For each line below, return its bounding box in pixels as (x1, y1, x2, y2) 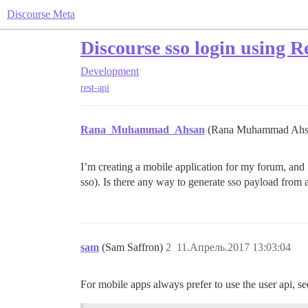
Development (80, 65, 139, 77)
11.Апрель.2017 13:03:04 (177, 241, 291, 254)
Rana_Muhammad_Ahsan (80, 124, 205, 136)
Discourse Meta (7, 8, 75, 20)
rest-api (80, 82, 109, 93)
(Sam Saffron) (102, 241, 166, 254)
